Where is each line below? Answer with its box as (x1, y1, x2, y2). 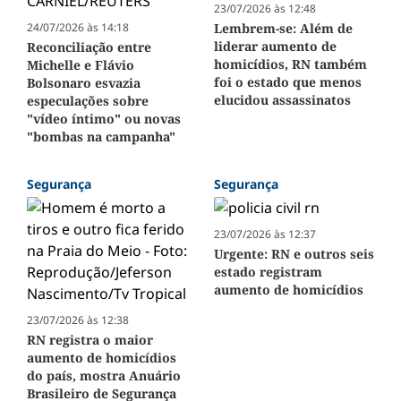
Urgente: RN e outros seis (214, 244, 374, 262)
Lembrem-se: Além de (214, 19, 353, 37)
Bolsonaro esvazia (27, 73, 141, 91)
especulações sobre (27, 91, 149, 109)
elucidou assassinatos (214, 90, 351, 108)
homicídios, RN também (214, 55, 367, 73)
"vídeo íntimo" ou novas (27, 109, 181, 127)
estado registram (214, 262, 322, 280)
